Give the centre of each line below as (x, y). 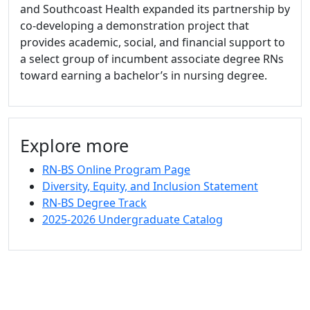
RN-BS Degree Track (94, 202)
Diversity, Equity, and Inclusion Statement (150, 186)
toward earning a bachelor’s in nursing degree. (144, 75)
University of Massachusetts (156, 272)
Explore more (74, 145)
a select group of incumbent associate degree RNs (152, 58)
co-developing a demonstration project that (135, 25)
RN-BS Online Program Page (116, 169)
